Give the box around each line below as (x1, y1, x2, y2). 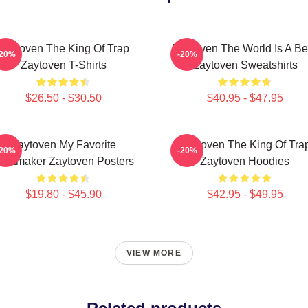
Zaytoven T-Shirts (20, 59, 107, 71)
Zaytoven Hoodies (200, 155, 289, 167)
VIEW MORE (126, 248, 181, 258)
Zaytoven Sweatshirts (192, 59, 298, 71)
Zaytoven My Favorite (10, 139, 116, 151)
